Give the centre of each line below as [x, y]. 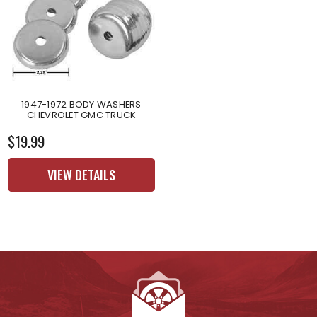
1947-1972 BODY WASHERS [81, 104]
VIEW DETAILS [81, 174]
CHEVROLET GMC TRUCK [81, 115]
